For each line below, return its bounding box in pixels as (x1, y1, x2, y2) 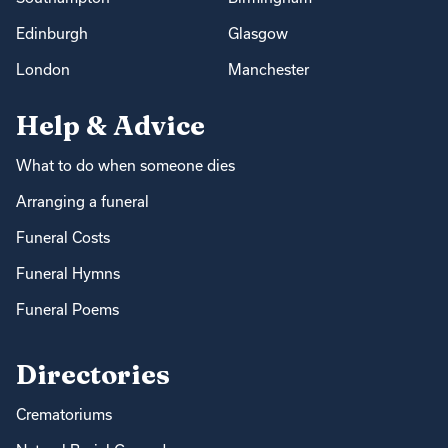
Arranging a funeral (16, 193, 149, 211)
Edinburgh (16, 25, 88, 43)
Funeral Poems (16, 301, 119, 319)
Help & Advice (16, 109, 205, 143)
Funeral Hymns (16, 265, 120, 283)
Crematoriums (16, 405, 112, 423)
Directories (16, 357, 170, 391)
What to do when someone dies (16, 157, 235, 175)
